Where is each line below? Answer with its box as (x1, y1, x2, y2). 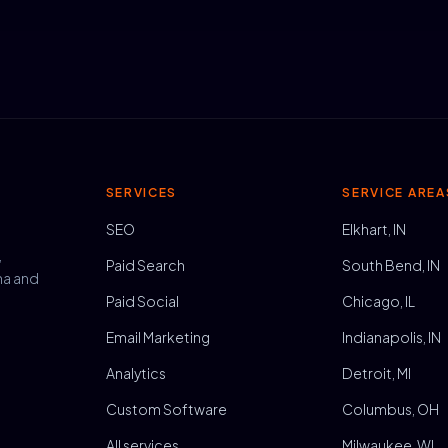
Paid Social (105, 292, 179, 310)
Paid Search (105, 256, 185, 274)
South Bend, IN (342, 256, 441, 274)
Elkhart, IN (342, 220, 407, 238)
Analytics (105, 364, 166, 382)
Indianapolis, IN (342, 328, 442, 346)
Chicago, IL (342, 292, 416, 310)
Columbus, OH (342, 400, 440, 418)
